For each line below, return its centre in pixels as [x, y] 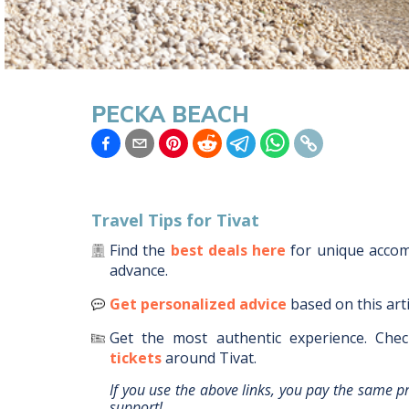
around [192, 358]
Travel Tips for [154, 220]
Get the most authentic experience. [238, 338]
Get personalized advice [198, 304]
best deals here [228, 250]
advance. [139, 270]
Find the [138, 250]
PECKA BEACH [170, 114]
